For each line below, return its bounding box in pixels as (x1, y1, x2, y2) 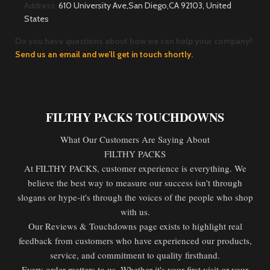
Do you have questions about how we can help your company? (15, 36, 253, 46)
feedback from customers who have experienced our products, (18, 234, 252, 246)
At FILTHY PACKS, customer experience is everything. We (24, 162, 246, 174)
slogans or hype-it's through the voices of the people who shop (17, 191, 253, 203)
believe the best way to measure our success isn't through (28, 177, 242, 189)
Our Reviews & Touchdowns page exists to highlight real (28, 220, 242, 232)
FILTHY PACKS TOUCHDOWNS (46, 108, 224, 126)
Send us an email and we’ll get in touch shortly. (15, 49, 193, 60)
